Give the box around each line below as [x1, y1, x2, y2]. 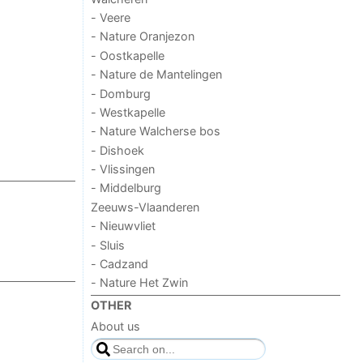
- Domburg [91, 86, 152, 100]
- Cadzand [91, 256, 149, 271]
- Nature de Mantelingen [91, 67, 223, 82]
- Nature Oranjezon [91, 29, 195, 44]
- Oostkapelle [91, 48, 165, 62]
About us [91, 319, 141, 334]
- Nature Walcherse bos [91, 124, 221, 139]
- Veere [91, 11, 131, 25]
